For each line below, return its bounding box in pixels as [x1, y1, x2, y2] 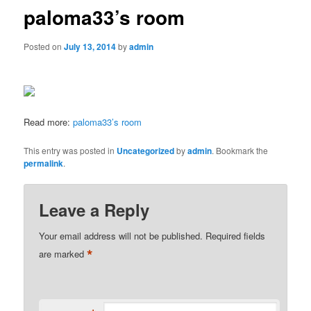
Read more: [24, 115, 74, 129]
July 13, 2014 [64, 40, 117, 53]
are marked [39, 246, 87, 260]
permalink [24, 156, 64, 169]
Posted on [24, 40, 65, 52]
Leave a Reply [39, 197, 150, 221]
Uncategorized [117, 144, 175, 157]
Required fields [205, 228, 266, 242]
